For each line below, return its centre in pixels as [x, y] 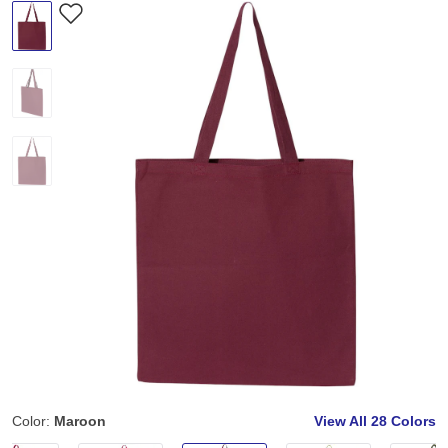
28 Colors [403, 421]
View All [342, 421]
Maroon [80, 421]
